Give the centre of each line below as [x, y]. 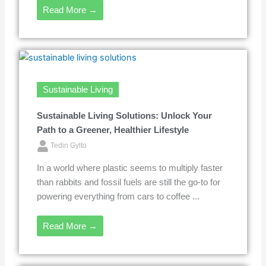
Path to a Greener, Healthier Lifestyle [113, 130]
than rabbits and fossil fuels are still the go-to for [129, 182]
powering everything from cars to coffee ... [118, 196]
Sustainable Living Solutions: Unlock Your [125, 115]
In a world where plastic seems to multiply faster [130, 168]
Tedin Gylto [69, 145]
